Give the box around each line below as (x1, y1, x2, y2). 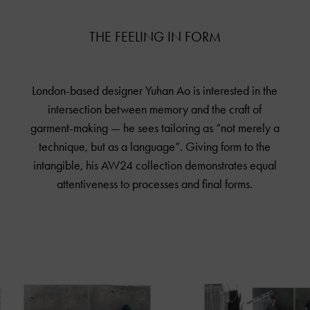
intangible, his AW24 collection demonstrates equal (33, 157, 277, 173)
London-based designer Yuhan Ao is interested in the (32, 82, 278, 98)
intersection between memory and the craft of (48, 101, 262, 117)
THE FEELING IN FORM (89, 28, 221, 45)
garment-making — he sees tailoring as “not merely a (30, 120, 280, 136)
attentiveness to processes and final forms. (57, 176, 253, 192)
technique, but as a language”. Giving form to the (39, 138, 271, 154)
